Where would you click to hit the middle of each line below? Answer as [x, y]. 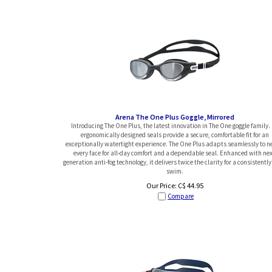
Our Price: [161, 185]
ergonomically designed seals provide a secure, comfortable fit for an [175, 134]
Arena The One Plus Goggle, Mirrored [175, 117]
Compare [181, 196]
